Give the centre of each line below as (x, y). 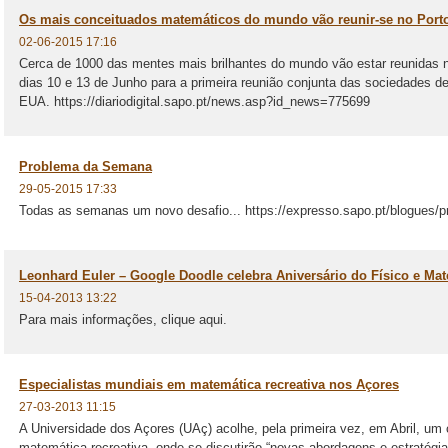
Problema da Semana (85, 166)
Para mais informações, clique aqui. (123, 319)
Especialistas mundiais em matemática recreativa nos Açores (209, 384)
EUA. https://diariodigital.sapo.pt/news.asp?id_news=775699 (196, 101)
